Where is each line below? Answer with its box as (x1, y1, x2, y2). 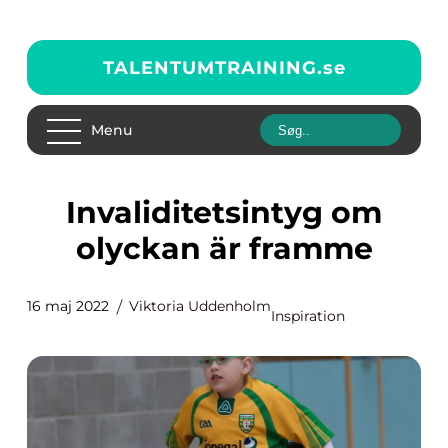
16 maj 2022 (27, 297, 109, 315)
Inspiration (271, 307, 345, 325)
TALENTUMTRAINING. (102, 56, 323, 79)
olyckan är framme (75, 230, 373, 267)
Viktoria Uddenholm (129, 297, 271, 315)
